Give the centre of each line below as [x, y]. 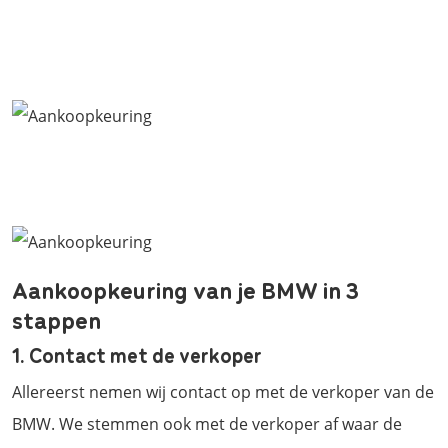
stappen [56, 318]
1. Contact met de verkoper [137, 354]
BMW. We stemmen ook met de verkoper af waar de [207, 423]
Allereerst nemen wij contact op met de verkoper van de [223, 391]
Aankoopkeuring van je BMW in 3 [185, 288]
